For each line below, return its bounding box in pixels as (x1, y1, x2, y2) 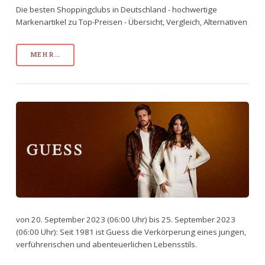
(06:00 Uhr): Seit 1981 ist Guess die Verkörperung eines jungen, (15, 226, 246, 237)
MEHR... (30, 50, 61, 59)
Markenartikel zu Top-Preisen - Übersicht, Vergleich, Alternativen (15, 16, 247, 27)
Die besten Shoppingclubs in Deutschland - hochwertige (15, 4, 217, 15)
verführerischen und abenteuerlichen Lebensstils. (15, 238, 197, 250)
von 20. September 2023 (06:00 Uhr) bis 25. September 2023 (15, 214, 235, 225)
